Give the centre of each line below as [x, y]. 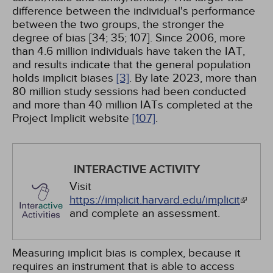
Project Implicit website [72, 118]
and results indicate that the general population [131, 65]
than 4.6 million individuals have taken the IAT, [129, 51]
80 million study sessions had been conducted [129, 91]
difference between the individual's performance [134, 11]
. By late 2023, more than [193, 78]
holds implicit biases [64, 78]
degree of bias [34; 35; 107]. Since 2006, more [129, 38]
